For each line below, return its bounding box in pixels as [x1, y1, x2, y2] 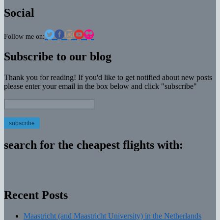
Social [4, 6, 34, 19]
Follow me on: [4, 32, 45, 40]
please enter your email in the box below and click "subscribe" [4, 82, 197, 91]
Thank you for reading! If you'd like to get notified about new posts [4, 73, 212, 82]
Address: [4, 108, 31, 116]
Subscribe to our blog [4, 50, 111, 63]
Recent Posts [4, 189, 68, 202]
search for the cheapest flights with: [4, 138, 183, 152]
